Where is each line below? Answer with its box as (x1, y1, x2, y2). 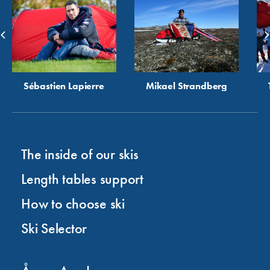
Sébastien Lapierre (23, 80, 104, 93)
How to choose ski (21, 194, 125, 213)
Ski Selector (21, 219, 87, 238)
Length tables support (21, 169, 143, 189)
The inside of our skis (21, 145, 139, 164)
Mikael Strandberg (145, 80, 228, 93)
